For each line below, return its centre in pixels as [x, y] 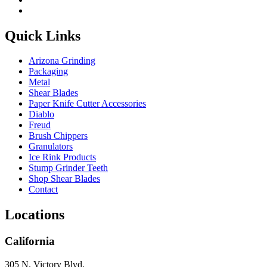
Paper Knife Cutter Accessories [87, 104]
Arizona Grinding [62, 61]
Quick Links [43, 35]
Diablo [41, 114]
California [30, 241]
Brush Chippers [58, 136]
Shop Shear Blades [64, 179]
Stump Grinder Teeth [68, 168]
